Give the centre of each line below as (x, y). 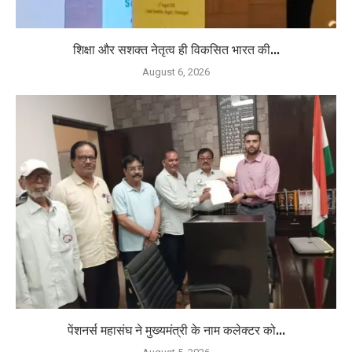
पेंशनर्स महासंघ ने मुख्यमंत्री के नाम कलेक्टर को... (176, 330)
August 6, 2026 (176, 71)
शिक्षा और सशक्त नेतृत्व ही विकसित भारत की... (176, 49)
